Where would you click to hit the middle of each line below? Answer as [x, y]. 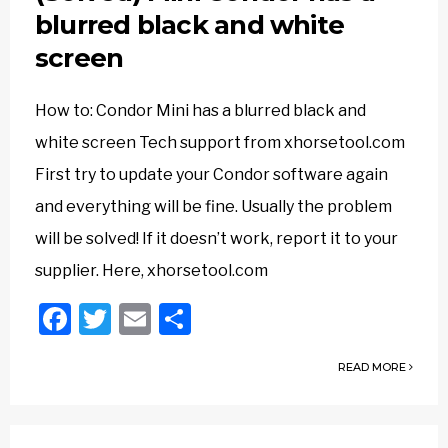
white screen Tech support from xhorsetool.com [220, 142]
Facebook [142, 318]
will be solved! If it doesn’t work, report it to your [216, 238]
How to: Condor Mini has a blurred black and [200, 110]
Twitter [164, 318]
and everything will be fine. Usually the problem [213, 206]
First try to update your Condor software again [211, 174]
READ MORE [373, 367]
